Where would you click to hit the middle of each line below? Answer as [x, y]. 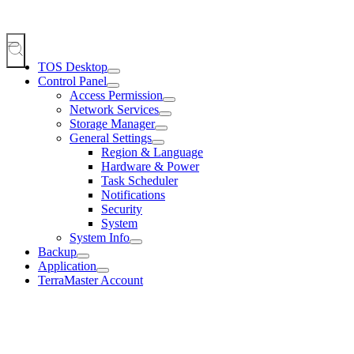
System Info [100, 237]
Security [122, 209]
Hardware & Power [150, 166]
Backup [57, 251]
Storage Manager [112, 123]
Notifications [133, 194]
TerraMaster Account [90, 280]
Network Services [114, 109]
